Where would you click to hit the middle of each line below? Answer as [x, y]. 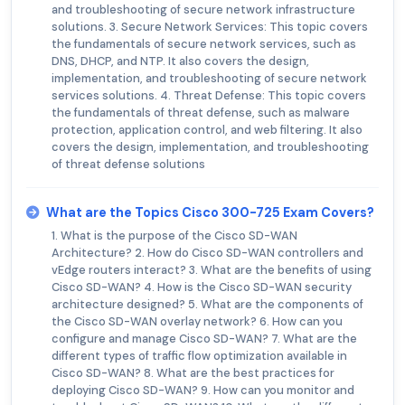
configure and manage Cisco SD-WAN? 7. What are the [204, 338]
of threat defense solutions [128, 164]
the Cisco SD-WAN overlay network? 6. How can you [197, 321]
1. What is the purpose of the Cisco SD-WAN [174, 235]
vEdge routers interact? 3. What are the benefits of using [212, 269]
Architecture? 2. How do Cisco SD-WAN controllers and [207, 252]
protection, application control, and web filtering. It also [207, 129]
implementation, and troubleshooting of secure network [209, 78]
